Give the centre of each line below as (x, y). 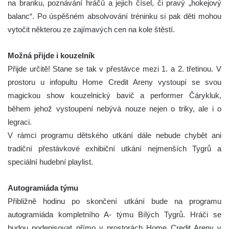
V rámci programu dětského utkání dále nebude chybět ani (114, 135)
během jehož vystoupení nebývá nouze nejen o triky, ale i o (114, 108)
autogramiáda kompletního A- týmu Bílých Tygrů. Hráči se (114, 214)
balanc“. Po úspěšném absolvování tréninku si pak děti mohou (114, 16)
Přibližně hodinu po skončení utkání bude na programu (114, 201)
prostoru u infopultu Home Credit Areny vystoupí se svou (114, 82)
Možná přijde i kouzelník (51, 55)
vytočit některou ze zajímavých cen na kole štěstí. (91, 29)
